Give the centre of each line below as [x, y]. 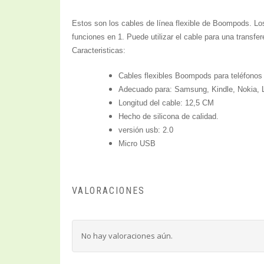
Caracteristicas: [99, 51]
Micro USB [137, 144]
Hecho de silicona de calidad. [169, 117]
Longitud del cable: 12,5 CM [166, 103]
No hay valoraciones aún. [127, 235]
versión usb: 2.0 [146, 130]
